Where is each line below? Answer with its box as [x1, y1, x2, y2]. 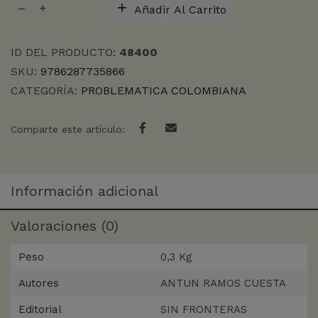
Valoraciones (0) [11, 217, 119, 235]
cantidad [10, 7, 57, 21]
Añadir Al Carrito [134, 2, 226, 16]
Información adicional [11, 182, 158, 200]
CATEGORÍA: [11, 84, 81, 98]
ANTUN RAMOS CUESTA [160, 277, 286, 290]
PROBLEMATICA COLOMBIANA [81, 84, 246, 98]
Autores [18, 277, 59, 290]
